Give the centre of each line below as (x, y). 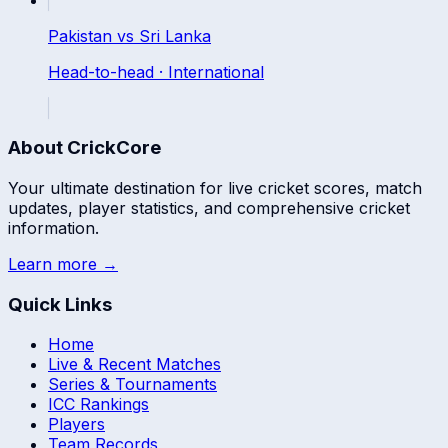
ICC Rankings (98, 404)
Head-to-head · (108, 71)
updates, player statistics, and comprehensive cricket (209, 208)
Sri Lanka (175, 35)
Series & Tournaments (132, 384)
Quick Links (60, 304)
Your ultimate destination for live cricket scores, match (215, 188)
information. (53, 228)
